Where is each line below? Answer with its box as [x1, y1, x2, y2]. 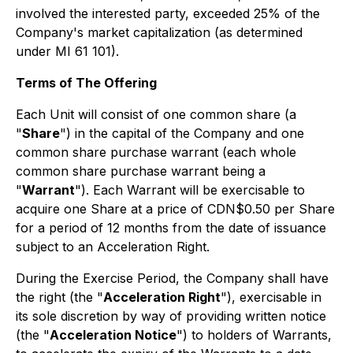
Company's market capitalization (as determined [16, 24, 303, 40]
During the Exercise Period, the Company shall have [16, 270, 329, 286]
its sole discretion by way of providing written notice [16, 308, 326, 324]
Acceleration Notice [50, 327, 176, 343]
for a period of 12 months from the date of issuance [16, 220, 326, 236]
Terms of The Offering [16, 75, 157, 91]
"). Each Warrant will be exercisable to [75, 182, 305, 198]
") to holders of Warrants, [176, 327, 332, 343]
